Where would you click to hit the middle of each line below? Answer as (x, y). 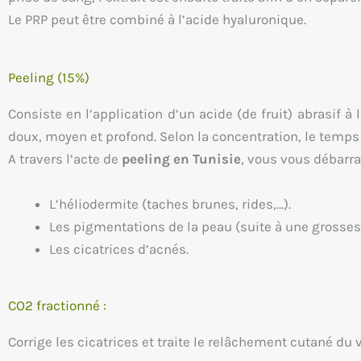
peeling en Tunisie (181, 159)
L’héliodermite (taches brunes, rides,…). (170, 203)
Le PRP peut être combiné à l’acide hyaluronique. (157, 20)
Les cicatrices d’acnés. (119, 249)
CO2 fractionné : (57, 306)
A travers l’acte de (65, 159)
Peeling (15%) (49, 78)
